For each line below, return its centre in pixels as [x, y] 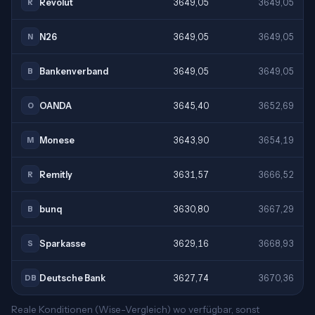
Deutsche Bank [72, 278]
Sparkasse [63, 243]
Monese [57, 140]
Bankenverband [74, 71]
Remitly [56, 174]
